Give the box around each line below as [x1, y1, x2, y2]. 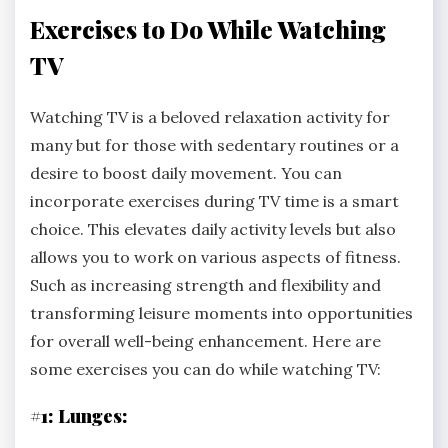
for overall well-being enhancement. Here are [30, 331, 381, 352]
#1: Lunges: [30, 402, 128, 428]
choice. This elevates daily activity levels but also [30, 219, 396, 240]
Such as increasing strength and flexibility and [30, 275, 381, 296]
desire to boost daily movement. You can [30, 163, 342, 184]
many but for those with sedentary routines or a [30, 135, 399, 156]
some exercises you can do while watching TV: [30, 359, 381, 380]
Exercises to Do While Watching [30, 13, 386, 46]
